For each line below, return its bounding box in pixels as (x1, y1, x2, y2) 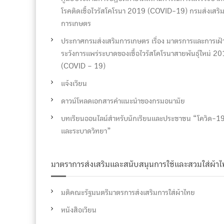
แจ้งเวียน (61, 79, 87, 87)
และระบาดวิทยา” (61, 127, 111, 135)
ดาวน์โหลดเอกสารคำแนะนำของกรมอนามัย (61, 97, 185, 105)
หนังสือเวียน (61, 206, 96, 214)
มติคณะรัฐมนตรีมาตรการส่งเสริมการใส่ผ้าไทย (61, 188, 195, 196)
